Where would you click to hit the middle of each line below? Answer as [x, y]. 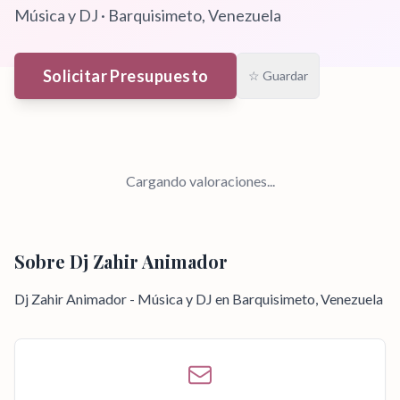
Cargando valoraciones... [200, 181]
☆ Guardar [279, 75]
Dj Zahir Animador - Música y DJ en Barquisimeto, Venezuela [199, 299]
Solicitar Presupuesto [126, 76]
